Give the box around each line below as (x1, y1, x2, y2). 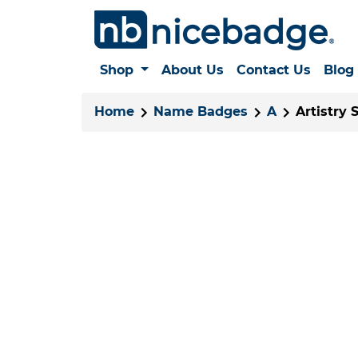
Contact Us (236, 62, 311, 78)
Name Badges (153, 104, 248, 119)
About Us (161, 62, 224, 78)
